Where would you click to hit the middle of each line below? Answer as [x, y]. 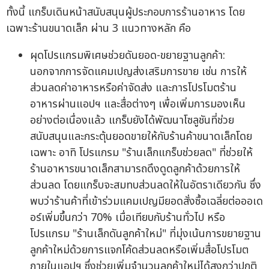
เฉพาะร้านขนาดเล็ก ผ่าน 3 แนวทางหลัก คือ [98, 29]
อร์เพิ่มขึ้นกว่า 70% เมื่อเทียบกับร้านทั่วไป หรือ [128, 218]
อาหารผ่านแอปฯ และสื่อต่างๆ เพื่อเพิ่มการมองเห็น [138, 104]
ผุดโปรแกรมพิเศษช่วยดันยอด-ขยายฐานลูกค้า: [128, 56]
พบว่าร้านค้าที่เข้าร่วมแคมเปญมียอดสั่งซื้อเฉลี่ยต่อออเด [147, 202]
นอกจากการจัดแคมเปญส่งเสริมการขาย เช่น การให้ [138, 72]
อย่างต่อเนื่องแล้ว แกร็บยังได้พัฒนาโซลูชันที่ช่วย [132, 121]
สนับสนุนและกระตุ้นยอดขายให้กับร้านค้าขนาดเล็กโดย [141, 137]
